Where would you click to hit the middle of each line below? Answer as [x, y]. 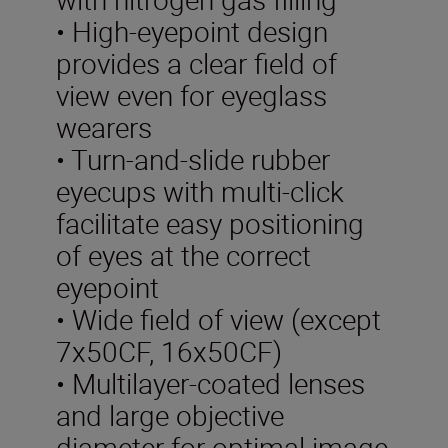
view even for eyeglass [191, 94]
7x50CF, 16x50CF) [169, 350]
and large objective [170, 414]
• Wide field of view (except [218, 318]
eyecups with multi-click [200, 190]
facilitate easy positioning [210, 222]
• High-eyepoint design [192, 30]
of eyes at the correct [183, 254]
